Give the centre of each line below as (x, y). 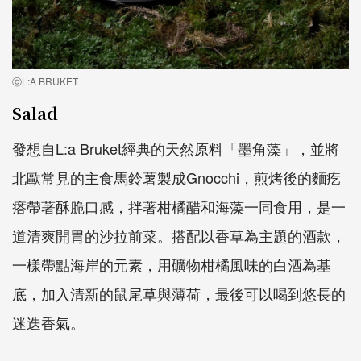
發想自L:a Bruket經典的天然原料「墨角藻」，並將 (176, 148)
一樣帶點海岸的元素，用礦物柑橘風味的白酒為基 (172, 264)
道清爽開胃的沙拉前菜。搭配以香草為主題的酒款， (179, 235)
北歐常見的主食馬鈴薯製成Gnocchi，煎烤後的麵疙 (176, 177)
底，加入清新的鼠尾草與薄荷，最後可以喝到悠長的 (179, 293)
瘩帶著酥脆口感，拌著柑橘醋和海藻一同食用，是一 (179, 206)
